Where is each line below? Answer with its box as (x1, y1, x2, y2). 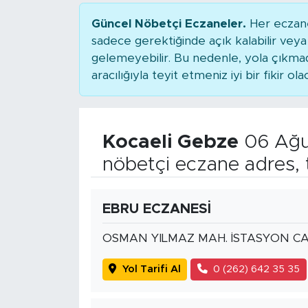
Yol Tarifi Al (122, 263, 181, 274)
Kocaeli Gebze (102, 132, 239, 152)
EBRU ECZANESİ (102, 201, 211, 216)
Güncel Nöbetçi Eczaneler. (91, 17, 246, 30)
